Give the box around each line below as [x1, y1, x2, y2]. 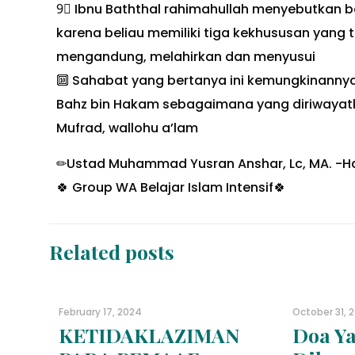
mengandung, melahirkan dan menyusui [55, 48, 315, 66]
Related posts [49, 239, 174, 265]
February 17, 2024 [59, 305, 142, 319]
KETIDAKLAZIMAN [59, 322, 240, 348]
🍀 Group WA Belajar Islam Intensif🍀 [55, 178, 286, 197]
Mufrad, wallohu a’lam [55, 119, 198, 137]
